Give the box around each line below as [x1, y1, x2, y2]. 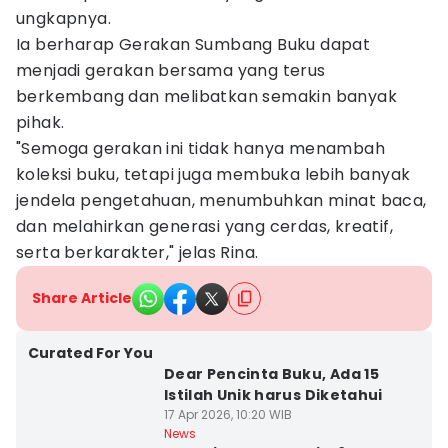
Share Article [32, 288, 132, 308]
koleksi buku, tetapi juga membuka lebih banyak [16, 163, 411, 186]
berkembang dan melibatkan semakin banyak [16, 85, 397, 108]
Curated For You [28, 343, 153, 363]
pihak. [16, 111, 65, 134]
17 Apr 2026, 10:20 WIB [163, 406, 292, 423]
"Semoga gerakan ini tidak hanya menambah [16, 137, 385, 160]
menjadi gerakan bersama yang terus [16, 59, 326, 82]
